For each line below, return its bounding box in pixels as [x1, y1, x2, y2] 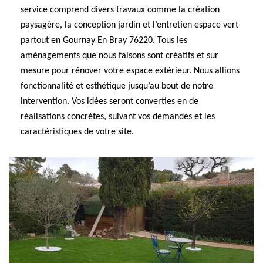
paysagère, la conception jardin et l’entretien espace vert [21, 21, 238, 30]
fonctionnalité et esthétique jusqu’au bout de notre [21, 82, 213, 91]
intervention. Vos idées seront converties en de [21, 97, 198, 106]
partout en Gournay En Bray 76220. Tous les [21, 36, 187, 45]
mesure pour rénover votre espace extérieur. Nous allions [21, 66, 240, 76]
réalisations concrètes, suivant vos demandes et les [21, 112, 215, 122]
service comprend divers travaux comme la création [21, 5, 220, 15]
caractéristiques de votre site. [21, 127, 134, 137]
